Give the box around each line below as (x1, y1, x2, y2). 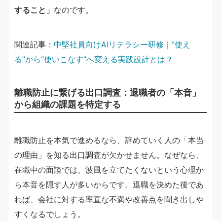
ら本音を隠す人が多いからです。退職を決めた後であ (14, 179, 204, 189)
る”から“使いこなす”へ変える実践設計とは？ (14, 54, 173, 64)
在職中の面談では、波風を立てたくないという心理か (14, 164, 204, 175)
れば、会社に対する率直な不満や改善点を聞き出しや (14, 194, 204, 204)
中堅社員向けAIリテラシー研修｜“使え (54, 39, 190, 49)
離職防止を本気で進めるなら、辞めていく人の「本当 (14, 135, 204, 145)
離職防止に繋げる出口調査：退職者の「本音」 (14, 86, 201, 98)
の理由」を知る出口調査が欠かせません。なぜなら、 (14, 149, 204, 160)
